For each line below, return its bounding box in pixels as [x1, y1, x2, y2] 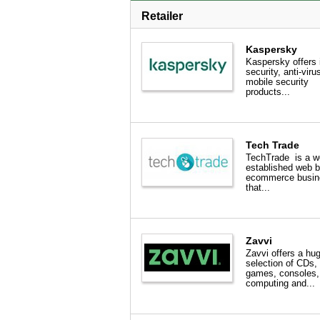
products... [246, 86, 290, 97]
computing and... [246, 278, 315, 289]
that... [246, 182, 270, 193]
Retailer [141, 10, 183, 22]
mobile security [246, 76, 309, 87]
